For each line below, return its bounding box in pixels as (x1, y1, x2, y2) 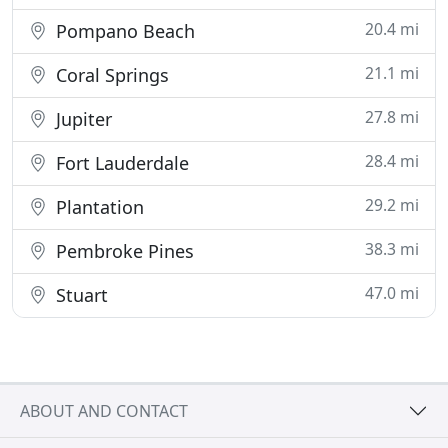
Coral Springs (51, 63, 169, 87)
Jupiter (51, 107, 112, 131)
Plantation (51, 195, 144, 219)
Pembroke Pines (51, 239, 194, 263)
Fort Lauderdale (51, 151, 189, 175)
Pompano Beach (51, 19, 195, 43)
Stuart (51, 283, 108, 307)
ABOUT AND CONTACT (20, 399, 188, 422)
